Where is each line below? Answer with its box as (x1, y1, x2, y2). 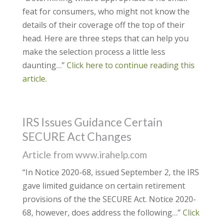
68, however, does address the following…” (22, 207, 183, 218)
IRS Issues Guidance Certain (22, 115, 162, 129)
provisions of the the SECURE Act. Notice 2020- (22, 194, 196, 205)
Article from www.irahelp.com (22, 149, 147, 160)
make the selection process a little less (22, 46, 165, 57)
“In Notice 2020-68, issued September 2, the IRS (22, 167, 199, 178)
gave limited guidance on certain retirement (22, 180, 185, 191)
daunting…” (22, 60, 67, 71)
